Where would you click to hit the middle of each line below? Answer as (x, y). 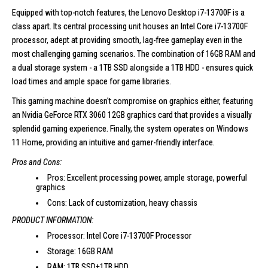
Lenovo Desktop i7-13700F (186, 12)
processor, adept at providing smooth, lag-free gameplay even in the (127, 40)
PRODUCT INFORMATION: (53, 220)
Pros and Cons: (37, 162)
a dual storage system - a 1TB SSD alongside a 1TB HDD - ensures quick (133, 67)
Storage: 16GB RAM (80, 251)
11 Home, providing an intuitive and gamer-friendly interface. (113, 142)
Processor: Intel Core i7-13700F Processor (119, 235)
